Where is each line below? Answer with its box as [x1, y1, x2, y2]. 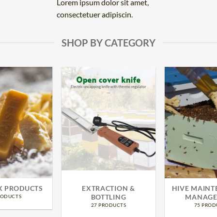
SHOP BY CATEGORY [62, 37, 155, 48]
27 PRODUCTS [91, 201, 126, 208]
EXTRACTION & [82, 184, 135, 192]
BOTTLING [91, 192, 126, 201]
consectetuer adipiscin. [57, 10, 133, 19]
